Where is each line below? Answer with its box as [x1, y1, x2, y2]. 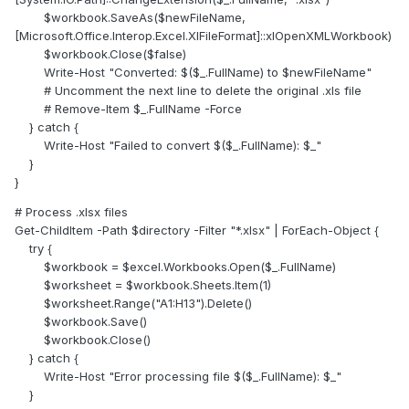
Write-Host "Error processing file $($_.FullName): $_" [15, 369, 341, 384]
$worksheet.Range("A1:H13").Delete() [15, 296, 252, 311]
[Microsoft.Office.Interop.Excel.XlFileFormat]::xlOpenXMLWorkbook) [15, 28, 392, 44]
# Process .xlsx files [15, 204, 128, 220]
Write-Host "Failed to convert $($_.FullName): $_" [15, 138, 321, 153]
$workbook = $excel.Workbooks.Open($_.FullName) [15, 259, 336, 275]
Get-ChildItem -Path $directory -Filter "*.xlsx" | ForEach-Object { [15, 223, 379, 238]
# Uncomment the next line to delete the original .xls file [15, 83, 362, 99]
